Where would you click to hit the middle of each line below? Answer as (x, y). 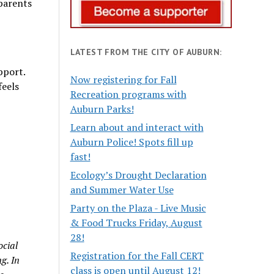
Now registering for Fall (123, 80)
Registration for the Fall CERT (137, 256)
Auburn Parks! (102, 109)
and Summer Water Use (122, 190)
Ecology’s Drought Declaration (138, 175)
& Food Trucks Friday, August (136, 223)
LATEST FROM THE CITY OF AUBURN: (146, 52)
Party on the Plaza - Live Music (138, 208)
